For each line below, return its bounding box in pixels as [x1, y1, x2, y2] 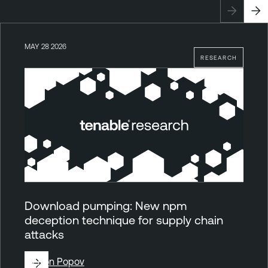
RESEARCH [200, 54, 237, 62]
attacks [25, 227, 64, 242]
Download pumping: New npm [25, 199, 187, 213]
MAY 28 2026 [25, 42, 66, 51]
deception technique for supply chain [25, 213, 223, 227]
